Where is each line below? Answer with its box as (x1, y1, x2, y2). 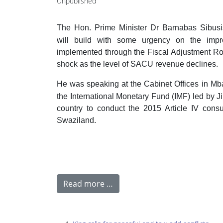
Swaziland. (57, 116, 96, 124)
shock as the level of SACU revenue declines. (57, 60, 218, 68)
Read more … (63, 178, 113, 189)
